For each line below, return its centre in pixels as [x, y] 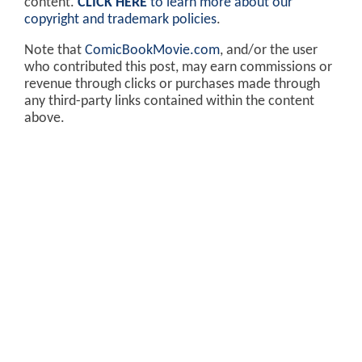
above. [44, 119]
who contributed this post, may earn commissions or [178, 68]
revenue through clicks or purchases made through [172, 85]
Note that [55, 51]
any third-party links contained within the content [169, 102]
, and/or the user [269, 51]
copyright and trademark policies [120, 19]
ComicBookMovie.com [152, 51]
